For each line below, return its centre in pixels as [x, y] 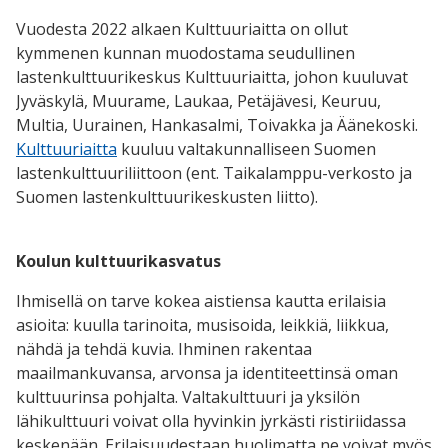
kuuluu [147, 148]
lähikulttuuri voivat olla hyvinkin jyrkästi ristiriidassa [211, 420]
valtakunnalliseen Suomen [277, 148]
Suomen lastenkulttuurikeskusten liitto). [169, 196]
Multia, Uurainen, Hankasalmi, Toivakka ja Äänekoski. [217, 124]
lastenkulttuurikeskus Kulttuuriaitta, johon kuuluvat [212, 76]
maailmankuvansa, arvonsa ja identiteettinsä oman [207, 372]
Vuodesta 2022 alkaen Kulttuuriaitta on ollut [182, 28]
